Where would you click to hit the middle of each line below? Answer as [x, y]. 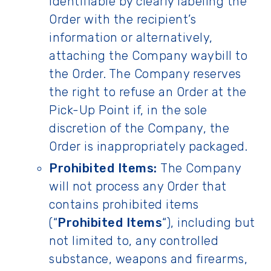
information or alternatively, [131, 38]
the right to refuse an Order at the [148, 92]
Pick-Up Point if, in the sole [128, 110]
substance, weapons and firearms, [148, 259]
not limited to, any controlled [134, 241]
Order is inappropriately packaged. [150, 146]
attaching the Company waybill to [148, 56]
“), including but [209, 223]
